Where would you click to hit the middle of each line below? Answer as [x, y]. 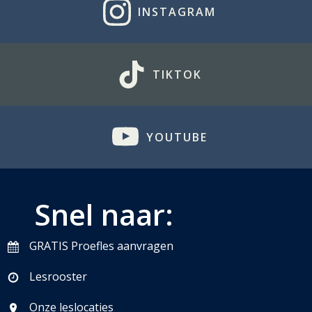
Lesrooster [58, 276]
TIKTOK [177, 75]
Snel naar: [104, 214]
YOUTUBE [177, 137]
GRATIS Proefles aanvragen [101, 246]
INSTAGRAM [177, 12]
